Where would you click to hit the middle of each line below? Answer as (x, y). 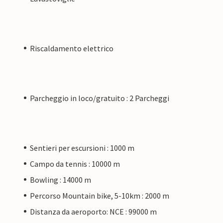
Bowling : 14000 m (60, 179)
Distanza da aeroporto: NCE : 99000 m (93, 211)
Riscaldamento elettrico (72, 48)
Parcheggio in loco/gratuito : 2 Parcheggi (100, 98)
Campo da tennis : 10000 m (75, 164)
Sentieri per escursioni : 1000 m (82, 148)
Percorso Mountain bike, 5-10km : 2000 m (100, 195)
